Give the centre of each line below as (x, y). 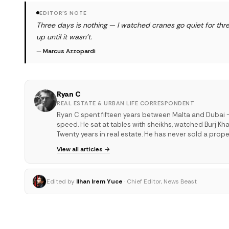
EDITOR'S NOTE (63, 13)
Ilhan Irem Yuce (99, 181)
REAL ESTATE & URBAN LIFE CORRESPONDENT (125, 103)
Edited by (61, 181)
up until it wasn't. (64, 37)
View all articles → (83, 149)
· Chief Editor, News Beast (161, 181)
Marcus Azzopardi (69, 51)
